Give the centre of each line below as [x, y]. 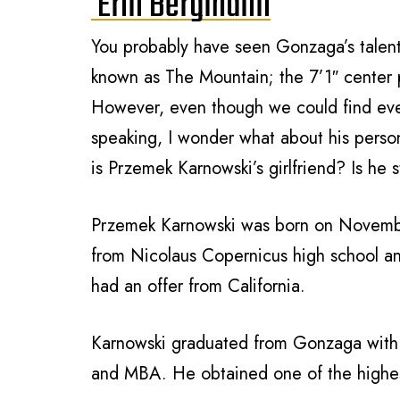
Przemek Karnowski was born [200, 226]
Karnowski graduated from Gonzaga [226, 344]
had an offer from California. [198, 287]
